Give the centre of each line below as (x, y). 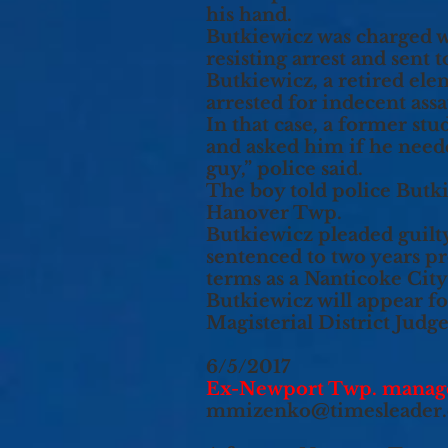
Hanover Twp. (274, 213)
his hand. (249, 15)
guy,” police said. (284, 169)
